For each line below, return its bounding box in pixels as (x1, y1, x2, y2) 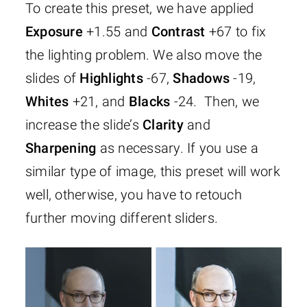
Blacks (128, 93, 171, 110)
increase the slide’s (25, 116, 143, 133)
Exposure (25, 23, 83, 40)
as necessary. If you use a (96, 139, 259, 156)
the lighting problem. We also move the (25, 46, 262, 63)
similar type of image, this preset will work (25, 162, 280, 180)
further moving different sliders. (25, 209, 219, 226)
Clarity (143, 116, 184, 133)
